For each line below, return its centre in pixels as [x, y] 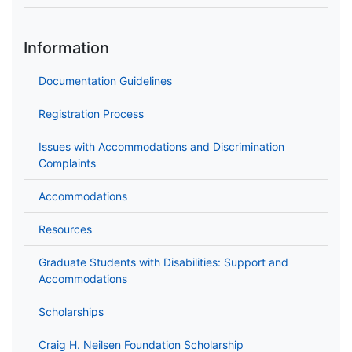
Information [66, 48]
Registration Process [91, 114]
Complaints [67, 163]
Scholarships [71, 312]
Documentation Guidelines [105, 81]
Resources [65, 229]
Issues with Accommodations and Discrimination [161, 147]
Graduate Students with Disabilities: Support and [163, 262]
